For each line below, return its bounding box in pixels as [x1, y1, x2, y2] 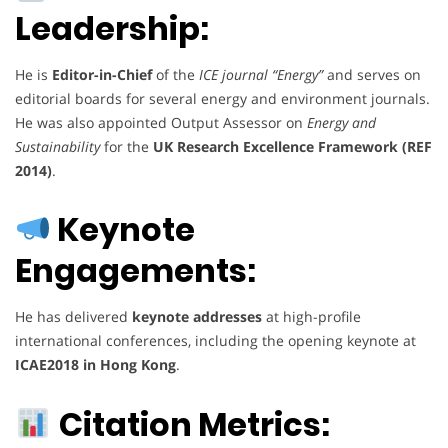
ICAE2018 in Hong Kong [15, 355, 176, 375]
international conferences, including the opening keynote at [15, 331, 416, 351]
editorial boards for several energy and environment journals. [15, 88, 430, 108]
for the [100, 136, 153, 156]
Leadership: [15, 5, 209, 51]
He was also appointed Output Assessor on [15, 112, 307, 132]
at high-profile [262, 307, 361, 327]
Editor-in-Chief [52, 64, 152, 84]
